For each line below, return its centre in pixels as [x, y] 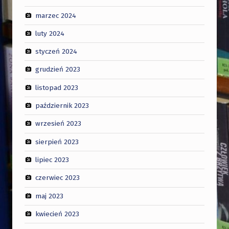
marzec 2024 [55, 15]
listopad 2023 [56, 87]
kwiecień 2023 [57, 214]
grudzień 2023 [58, 70]
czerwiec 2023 [57, 177]
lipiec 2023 [52, 159]
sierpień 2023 [57, 142]
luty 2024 [50, 33]
